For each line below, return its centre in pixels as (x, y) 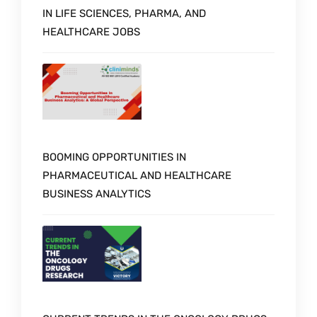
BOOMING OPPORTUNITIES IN (114, 157)
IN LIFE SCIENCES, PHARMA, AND (124, 13)
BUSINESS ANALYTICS (97, 194)
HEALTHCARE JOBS (91, 31)
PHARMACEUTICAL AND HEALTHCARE (137, 175)
